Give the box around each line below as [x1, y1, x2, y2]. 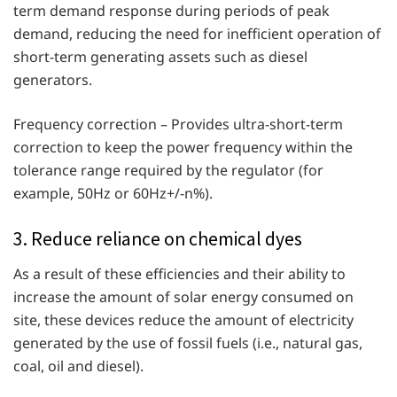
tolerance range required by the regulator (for [13, 160, 323, 180]
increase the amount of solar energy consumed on [13, 286, 354, 307]
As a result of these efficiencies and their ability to [13, 263, 346, 284]
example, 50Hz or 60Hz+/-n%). [13, 183, 213, 203]
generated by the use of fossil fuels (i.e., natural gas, [13, 332, 362, 353]
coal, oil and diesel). [13, 355, 144, 376]
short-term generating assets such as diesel [13, 46, 307, 66]
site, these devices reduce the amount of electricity [13, 309, 354, 330]
